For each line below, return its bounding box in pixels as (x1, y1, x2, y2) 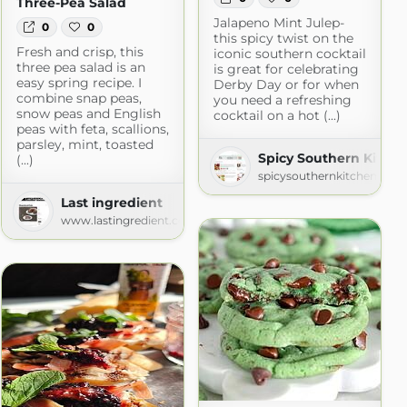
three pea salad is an (15, 59, 145, 76)
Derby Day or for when (213, 76, 359, 94)
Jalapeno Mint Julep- (213, 15, 344, 32)
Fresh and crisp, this (15, 44, 144, 61)
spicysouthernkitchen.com (257, 169, 405, 184)
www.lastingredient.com (60, 213, 197, 228)
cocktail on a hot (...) (213, 107, 341, 124)
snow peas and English (15, 105, 161, 123)
